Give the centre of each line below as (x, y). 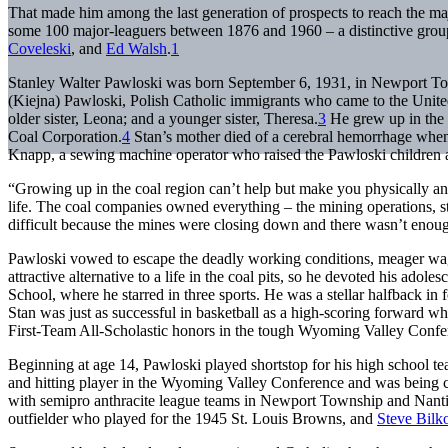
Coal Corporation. (65, 136)
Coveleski (39, 48)
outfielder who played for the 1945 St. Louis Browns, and (192, 418)
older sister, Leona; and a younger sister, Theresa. (163, 118)
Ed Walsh (136, 48)
